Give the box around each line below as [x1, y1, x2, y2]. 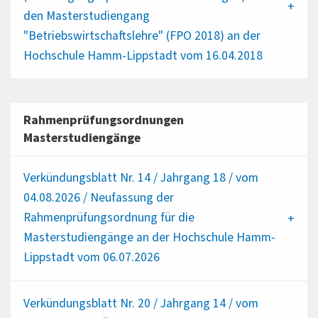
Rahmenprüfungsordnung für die [23, 209, 194, 227]
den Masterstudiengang [23, 6, 150, 25]
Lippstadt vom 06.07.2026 [23, 248, 160, 267]
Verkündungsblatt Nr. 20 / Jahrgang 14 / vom [23, 294, 258, 312]
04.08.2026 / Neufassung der [23, 189, 174, 207]
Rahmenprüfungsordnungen [23, 111, 184, 130]
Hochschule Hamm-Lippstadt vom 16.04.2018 [23, 46, 263, 65]
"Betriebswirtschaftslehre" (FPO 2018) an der [23, 26, 261, 45]
